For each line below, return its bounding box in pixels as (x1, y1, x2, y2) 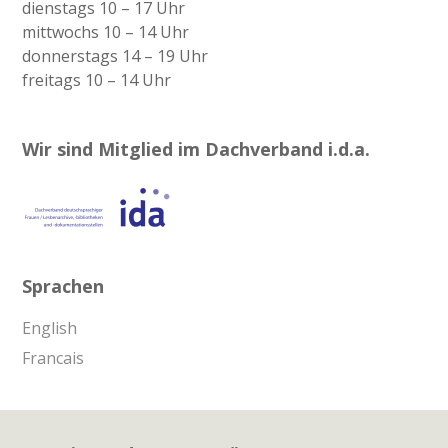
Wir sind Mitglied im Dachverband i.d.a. (22, 137, 371, 162)
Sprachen (22, 274, 105, 299)
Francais (22, 347, 85, 370)
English (22, 317, 78, 340)
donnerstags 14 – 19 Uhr (22, 45, 209, 68)
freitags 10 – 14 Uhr (22, 69, 172, 92)
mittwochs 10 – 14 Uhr (22, 21, 190, 44)
